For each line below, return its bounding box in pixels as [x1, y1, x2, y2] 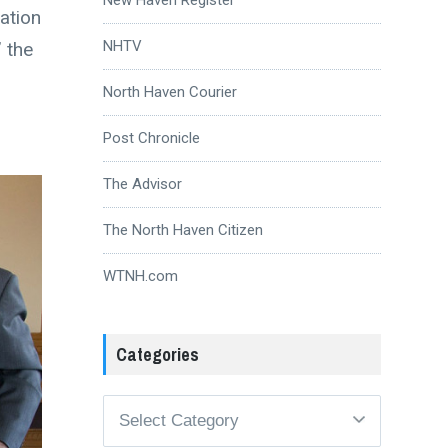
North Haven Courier [102, 82, 237, 101]
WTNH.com [102, 266, 178, 285]
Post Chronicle [102, 128, 200, 147]
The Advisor [102, 174, 182, 193]
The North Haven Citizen [102, 220, 263, 239]
